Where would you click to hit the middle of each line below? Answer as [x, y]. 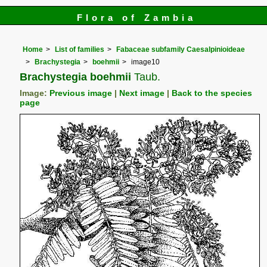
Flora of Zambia [136, 18]
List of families [80, 50]
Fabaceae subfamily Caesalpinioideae [181, 50]
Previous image [81, 93]
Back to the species [212, 93]
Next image [142, 93]
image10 [146, 62]
